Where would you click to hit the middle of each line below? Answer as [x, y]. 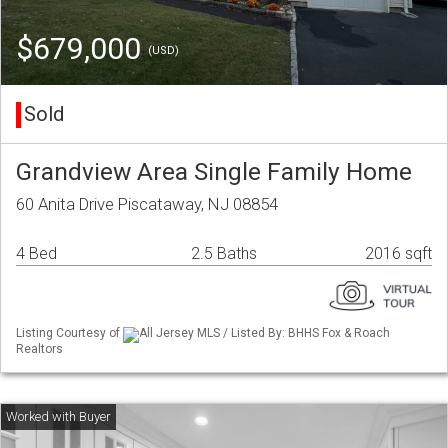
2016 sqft [398, 254]
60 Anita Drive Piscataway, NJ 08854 [147, 204]
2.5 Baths [223, 254]
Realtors [39, 348]
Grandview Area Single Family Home [214, 172]
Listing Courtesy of [69, 333]
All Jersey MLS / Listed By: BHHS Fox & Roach [264, 333]
